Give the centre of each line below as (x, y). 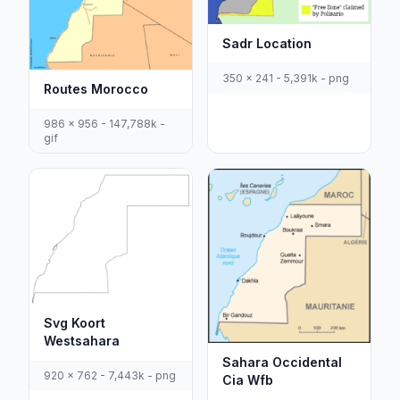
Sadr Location (267, 43)
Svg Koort (75, 322)
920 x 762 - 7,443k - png (110, 375)
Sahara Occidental (282, 362)
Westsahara (82, 340)
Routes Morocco (96, 89)
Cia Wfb (248, 380)
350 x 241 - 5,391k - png (286, 78)
